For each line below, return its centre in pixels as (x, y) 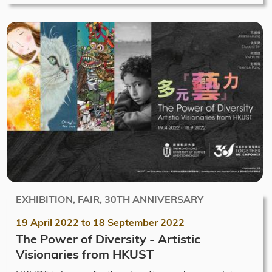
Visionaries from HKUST (86, 254)
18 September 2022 (139, 222)
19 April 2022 (47, 222)
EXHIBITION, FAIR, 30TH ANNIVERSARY (110, 199)
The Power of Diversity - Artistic (108, 239)
